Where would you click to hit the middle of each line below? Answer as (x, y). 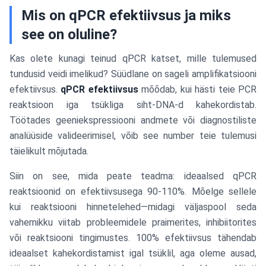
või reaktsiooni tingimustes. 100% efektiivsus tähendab (133, 238)
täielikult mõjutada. (49, 151)
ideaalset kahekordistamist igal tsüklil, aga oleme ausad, (133, 253)
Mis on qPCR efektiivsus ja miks (126, 15)
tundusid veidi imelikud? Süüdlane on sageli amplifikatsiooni (133, 74)
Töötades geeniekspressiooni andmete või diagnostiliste (133, 120)
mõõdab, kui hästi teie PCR (197, 89)
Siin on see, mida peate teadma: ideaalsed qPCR (133, 176)
